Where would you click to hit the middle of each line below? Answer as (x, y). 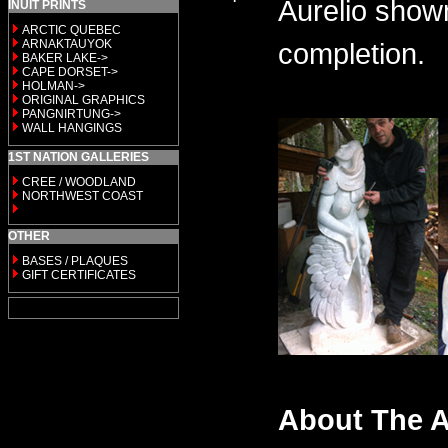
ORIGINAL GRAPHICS (83, 100)
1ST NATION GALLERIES (78, 157)
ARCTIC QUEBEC (71, 30)
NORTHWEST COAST (81, 196)
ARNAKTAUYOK (67, 44)
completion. (351, 53)
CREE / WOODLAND (77, 182)
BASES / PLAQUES (75, 261)
